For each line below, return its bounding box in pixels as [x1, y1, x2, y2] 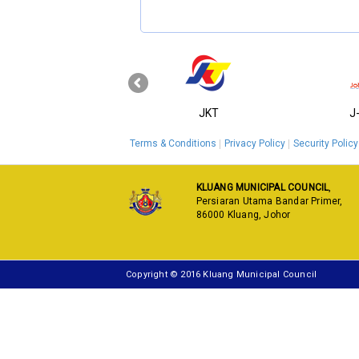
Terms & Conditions [130, 138, 216, 149]
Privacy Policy [224, 138, 285, 149]
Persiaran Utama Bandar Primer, [196, 196, 343, 207]
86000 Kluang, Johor [196, 209, 291, 220]
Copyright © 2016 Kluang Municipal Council [126, 269, 317, 280]
